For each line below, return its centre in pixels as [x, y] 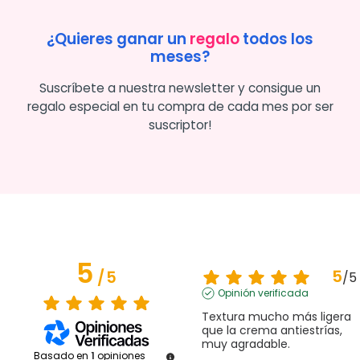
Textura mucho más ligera [276, 317]
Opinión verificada [263, 293]
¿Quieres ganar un [118, 39]
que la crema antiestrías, [272, 331]
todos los [276, 39]
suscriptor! [180, 125]
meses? [180, 57]
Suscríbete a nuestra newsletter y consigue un [180, 88]
